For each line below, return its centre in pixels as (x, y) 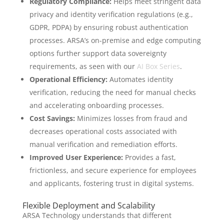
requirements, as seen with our (83, 66)
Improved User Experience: (76, 157)
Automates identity (140, 79)
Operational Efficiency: (68, 79)
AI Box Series (158, 66)
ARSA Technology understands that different (97, 215)
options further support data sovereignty (98, 53)
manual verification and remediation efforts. (103, 144)
